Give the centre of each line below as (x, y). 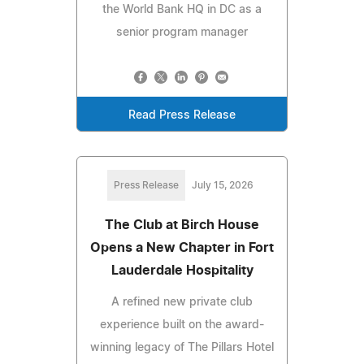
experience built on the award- (182, 325)
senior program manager (182, 32)
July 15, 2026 (223, 185)
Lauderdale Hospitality (182, 270)
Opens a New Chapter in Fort (182, 247)
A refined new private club (182, 302)
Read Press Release (182, 115)
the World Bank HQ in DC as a (182, 9)
